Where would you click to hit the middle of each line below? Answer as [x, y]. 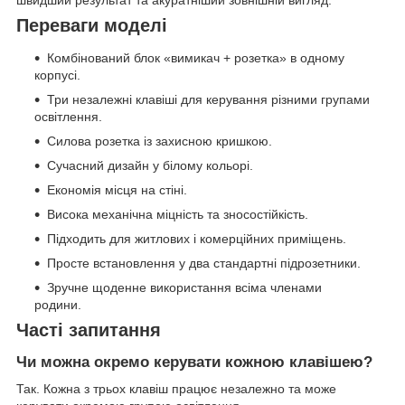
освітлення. [68, 117]
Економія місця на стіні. [117, 190]
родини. [58, 305]
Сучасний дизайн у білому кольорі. [150, 166]
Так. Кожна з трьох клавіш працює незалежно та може [176, 389]
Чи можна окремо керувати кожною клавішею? [194, 362]
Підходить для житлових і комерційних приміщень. [197, 239]
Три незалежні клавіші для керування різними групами [208, 100]
